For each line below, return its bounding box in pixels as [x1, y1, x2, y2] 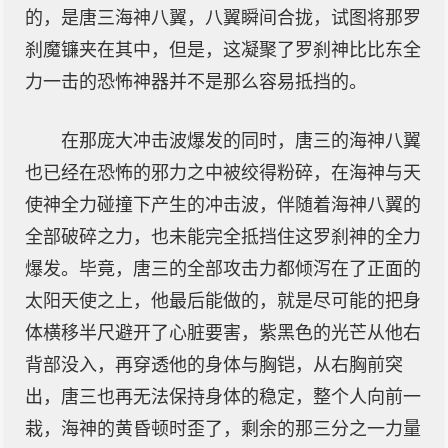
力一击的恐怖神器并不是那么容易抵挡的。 [25, 72, 367, 92]
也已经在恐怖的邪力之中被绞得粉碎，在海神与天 [25, 163, 421, 183]
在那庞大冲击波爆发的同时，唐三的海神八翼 [61, 131, 421, 151]
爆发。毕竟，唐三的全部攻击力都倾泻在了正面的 [25, 259, 421, 279]
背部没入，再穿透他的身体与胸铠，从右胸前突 [25, 355, 403, 375]
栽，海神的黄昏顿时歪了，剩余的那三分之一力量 [25, 419, 421, 439]
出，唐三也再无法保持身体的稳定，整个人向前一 [25, 387, 421, 407]
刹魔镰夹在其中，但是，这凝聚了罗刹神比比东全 [25, 40, 421, 60]
